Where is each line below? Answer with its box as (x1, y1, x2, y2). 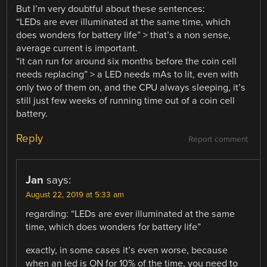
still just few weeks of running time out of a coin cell (16, 95, 235, 107)
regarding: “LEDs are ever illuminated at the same (26, 208, 235, 221)
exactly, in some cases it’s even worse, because (26, 244, 228, 256)
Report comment (188, 135, 248, 145)
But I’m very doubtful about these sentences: (16, 3, 206, 15)
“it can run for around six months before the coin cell (16, 55, 237, 68)
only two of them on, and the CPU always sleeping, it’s (16, 82, 246, 94)
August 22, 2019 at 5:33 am (26, 190, 125, 200)
